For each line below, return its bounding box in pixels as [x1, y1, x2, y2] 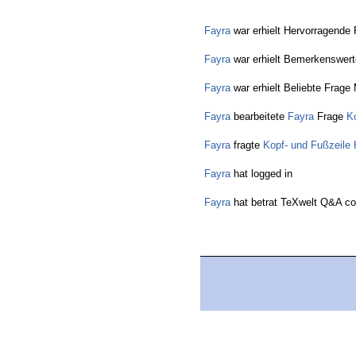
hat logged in [230, 168, 292, 180]
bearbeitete [230, 110, 288, 123]
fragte [230, 139, 263, 152]
